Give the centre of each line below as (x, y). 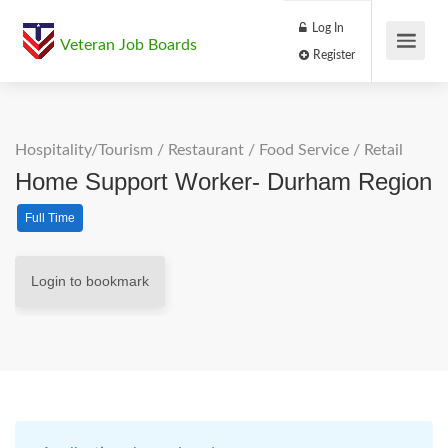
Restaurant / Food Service (258, 150)
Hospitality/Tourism (84, 150)
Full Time (50, 218)
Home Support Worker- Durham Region (223, 181)
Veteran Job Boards (128, 45)
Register (391, 64)
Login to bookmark (90, 281)
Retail (383, 150)
